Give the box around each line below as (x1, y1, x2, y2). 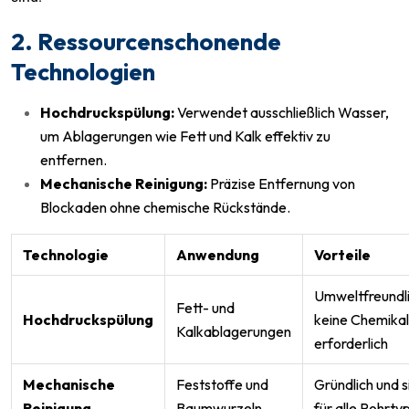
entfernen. (40, 150, 107, 169)
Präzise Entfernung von (207, 173, 355, 193)
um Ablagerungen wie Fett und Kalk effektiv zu (40, 126, 330, 145)
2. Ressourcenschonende (11, 26, 281, 57)
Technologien (11, 56, 155, 87)
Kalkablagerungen (176, 321, 291, 341)
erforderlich (314, 333, 388, 352)
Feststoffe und (176, 374, 268, 393)
